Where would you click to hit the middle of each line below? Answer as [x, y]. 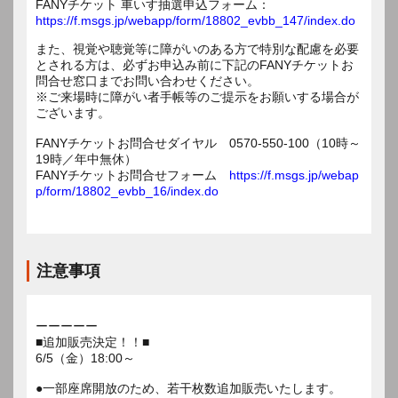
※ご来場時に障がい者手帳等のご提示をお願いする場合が [197, 96]
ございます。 [73, 112]
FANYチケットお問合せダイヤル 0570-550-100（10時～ [198, 143]
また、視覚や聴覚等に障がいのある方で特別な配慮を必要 [197, 48]
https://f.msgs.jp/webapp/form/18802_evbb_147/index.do [195, 20]
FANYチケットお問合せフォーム [132, 175]
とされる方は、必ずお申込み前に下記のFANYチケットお [195, 64]
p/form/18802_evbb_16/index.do [127, 191]
